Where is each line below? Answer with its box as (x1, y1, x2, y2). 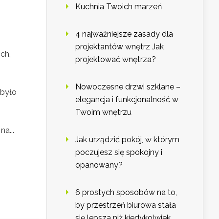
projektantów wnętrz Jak (75, 42, 164, 52)
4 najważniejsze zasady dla (75, 29, 173, 39)
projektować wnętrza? (75, 55, 156, 65)
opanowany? (75, 160, 123, 170)
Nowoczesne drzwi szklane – (75, 82, 180, 92)
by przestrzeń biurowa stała (75, 200, 176, 210)
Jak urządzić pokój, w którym (75, 135, 179, 145)
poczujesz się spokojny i (75, 148, 162, 157)
